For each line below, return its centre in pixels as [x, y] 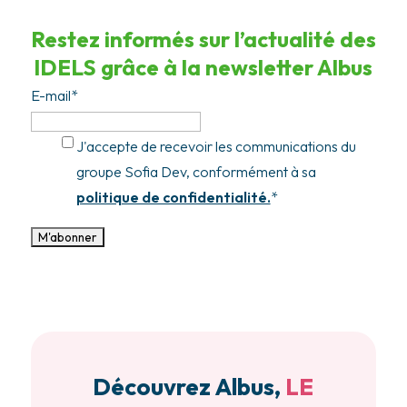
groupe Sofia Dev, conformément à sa [196, 171]
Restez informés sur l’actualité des [203, 39]
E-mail [50, 95]
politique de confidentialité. [173, 197]
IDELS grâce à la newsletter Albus [203, 67]
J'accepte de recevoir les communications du [216, 146]
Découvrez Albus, [189, 386]
